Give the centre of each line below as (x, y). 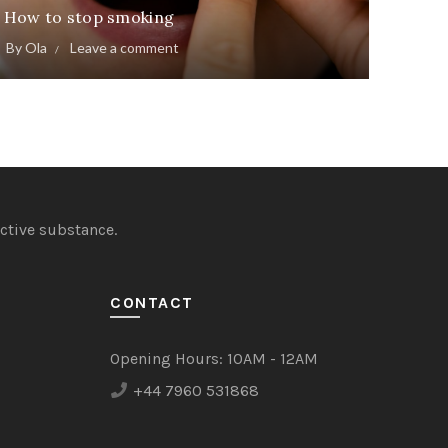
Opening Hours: (167, 359)
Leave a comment (124, 47)
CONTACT (152, 303)
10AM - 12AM (271, 359)
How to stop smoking (89, 16)
